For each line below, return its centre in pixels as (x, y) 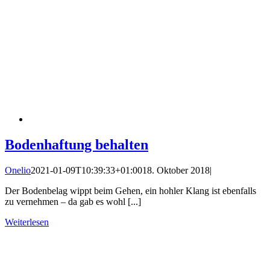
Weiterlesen (27, 222)
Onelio (18, 170)
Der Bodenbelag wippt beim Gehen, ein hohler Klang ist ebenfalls (130, 190)
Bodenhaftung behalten (77, 144)
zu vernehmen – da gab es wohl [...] (73, 201)
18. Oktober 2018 (176, 170)
